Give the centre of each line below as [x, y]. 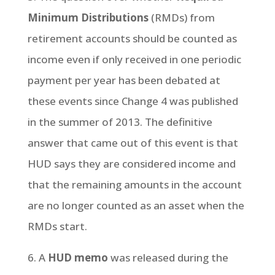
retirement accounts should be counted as [132, 38]
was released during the [168, 258]
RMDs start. [57, 226]
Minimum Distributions [88, 17]
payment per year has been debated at [124, 80]
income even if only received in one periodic [134, 59]
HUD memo [78, 258]
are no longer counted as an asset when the [136, 205]
